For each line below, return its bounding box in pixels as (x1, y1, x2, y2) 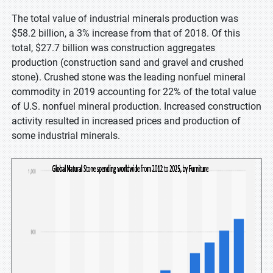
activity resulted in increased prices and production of (12, 115, 241, 127)
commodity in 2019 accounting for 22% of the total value (12, 86, 256, 97)
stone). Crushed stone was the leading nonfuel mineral (12, 71, 246, 83)
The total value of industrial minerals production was (12, 13, 238, 24)
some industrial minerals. (12, 130, 120, 141)
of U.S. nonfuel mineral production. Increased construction (12, 101, 261, 112)
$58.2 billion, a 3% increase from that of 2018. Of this (12, 27, 240, 39)
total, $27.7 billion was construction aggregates (12, 42, 215, 54)
